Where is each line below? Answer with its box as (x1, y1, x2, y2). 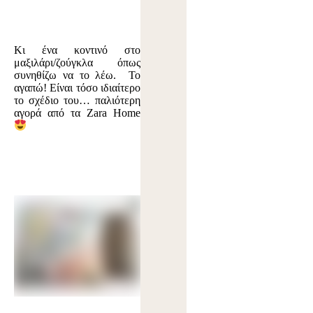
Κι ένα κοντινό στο (14, 44, 141, 57)
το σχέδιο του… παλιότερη (14, 94, 141, 107)
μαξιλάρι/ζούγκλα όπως (14, 57, 141, 69)
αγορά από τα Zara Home (14, 107, 141, 119)
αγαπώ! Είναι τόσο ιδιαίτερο (14, 82, 141, 94)
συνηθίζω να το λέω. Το (14, 69, 141, 82)
